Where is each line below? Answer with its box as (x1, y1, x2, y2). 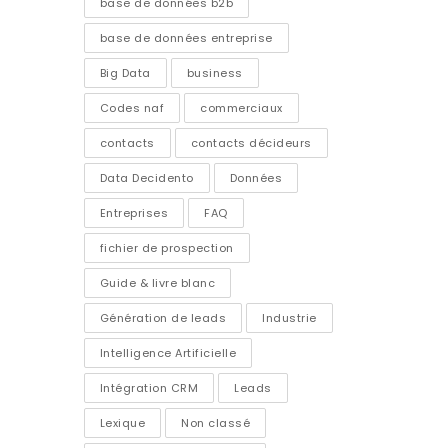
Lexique (99, 414, 145, 431)
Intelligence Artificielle (99, 344, 236, 361)
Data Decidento (99, 169, 194, 186)
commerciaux (200, 99, 283, 116)
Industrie (262, 309, 317, 326)
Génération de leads (99, 309, 226, 326)
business (186, 64, 243, 81)
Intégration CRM (99, 379, 198, 396)
